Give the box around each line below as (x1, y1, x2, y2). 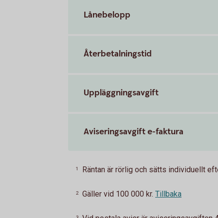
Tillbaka (155, 189, 182, 199)
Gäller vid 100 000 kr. (82, 189, 153, 199)
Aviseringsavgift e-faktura (84, 126, 183, 137)
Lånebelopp (84, 9, 130, 20)
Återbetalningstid (84, 48, 152, 59)
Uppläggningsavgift (84, 87, 159, 98)
